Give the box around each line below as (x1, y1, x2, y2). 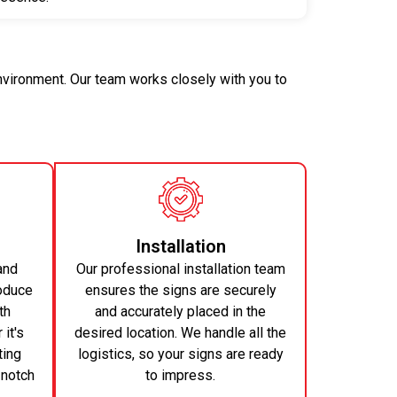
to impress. (145, 366, 215, 384)
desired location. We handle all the (74, 323, 286, 341)
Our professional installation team (75, 260, 285, 277)
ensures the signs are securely (84, 281, 276, 299)
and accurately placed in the (95, 302, 266, 320)
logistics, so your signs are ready (77, 345, 284, 362)
